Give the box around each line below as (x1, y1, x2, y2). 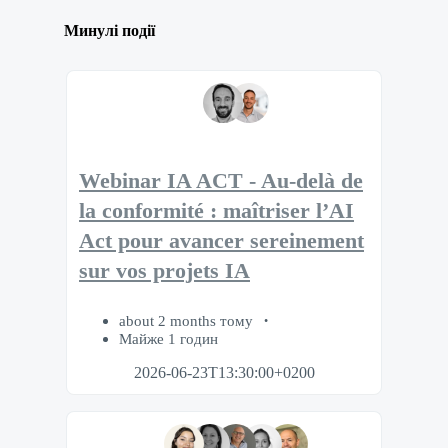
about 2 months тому (119, 312, 257, 330)
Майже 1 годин (119, 330, 218, 348)
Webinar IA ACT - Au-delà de (79, 168, 363, 193)
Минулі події (64, 21, 155, 39)
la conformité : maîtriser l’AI (79, 198, 354, 223)
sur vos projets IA (79, 258, 250, 283)
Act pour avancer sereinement (79, 228, 364, 253)
